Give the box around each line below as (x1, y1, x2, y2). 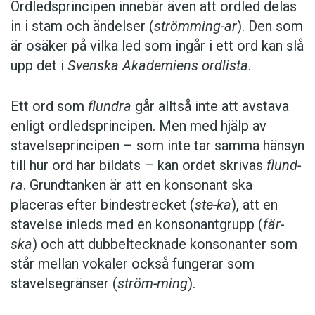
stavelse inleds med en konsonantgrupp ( (11, 216, 263, 233)
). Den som (237, 18, 303, 35)
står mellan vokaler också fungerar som (11, 255, 255, 273)
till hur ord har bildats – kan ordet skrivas (11, 157, 266, 174)
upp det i (11, 57, 67, 75)
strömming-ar (154, 18, 237, 35)
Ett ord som (11, 98, 88, 115)
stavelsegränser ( (11, 275, 117, 292)
